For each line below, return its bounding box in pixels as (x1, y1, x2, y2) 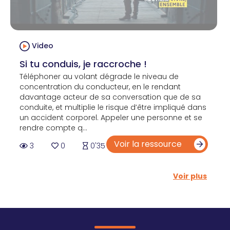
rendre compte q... (20, 122, 87, 133)
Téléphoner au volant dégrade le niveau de (20, 71, 179, 82)
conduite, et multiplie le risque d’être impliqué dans (20, 102, 206, 112)
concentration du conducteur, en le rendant (20, 81, 181, 92)
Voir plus (173, 170, 207, 181)
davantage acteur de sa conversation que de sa (20, 91, 201, 102)
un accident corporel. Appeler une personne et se (20, 112, 202, 123)
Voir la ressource (114, 138, 184, 150)
